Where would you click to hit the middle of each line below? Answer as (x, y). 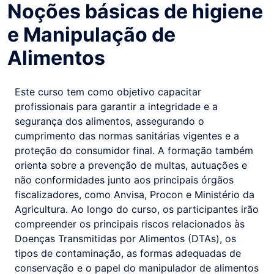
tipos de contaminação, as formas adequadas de (128, 253)
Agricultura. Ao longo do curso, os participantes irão (137, 209)
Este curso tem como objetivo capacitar (108, 92)
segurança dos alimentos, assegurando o (109, 121)
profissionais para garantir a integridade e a (116, 106)
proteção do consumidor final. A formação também (134, 150)
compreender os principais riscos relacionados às (130, 224)
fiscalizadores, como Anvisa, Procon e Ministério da (135, 194)
